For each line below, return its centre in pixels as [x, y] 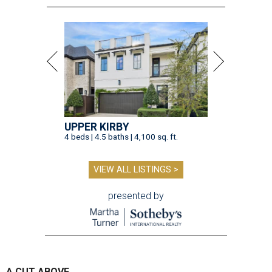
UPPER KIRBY [97, 127]
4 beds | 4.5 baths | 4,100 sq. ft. [121, 137]
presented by [136, 196]
